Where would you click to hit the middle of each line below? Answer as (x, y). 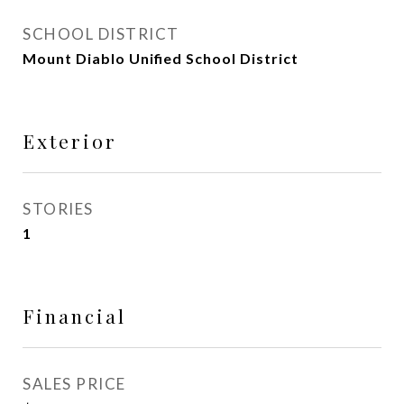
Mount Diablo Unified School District (161, 58)
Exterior (70, 141)
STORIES (58, 209)
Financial (74, 316)
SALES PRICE (74, 384)
